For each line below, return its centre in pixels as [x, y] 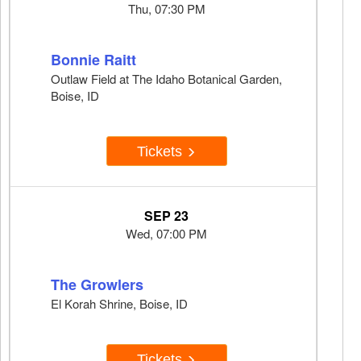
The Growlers [97, 285]
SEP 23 [166, 216]
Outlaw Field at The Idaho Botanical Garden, [166, 79]
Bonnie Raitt [93, 60]
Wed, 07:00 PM [166, 234]
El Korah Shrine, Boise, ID [119, 304]
